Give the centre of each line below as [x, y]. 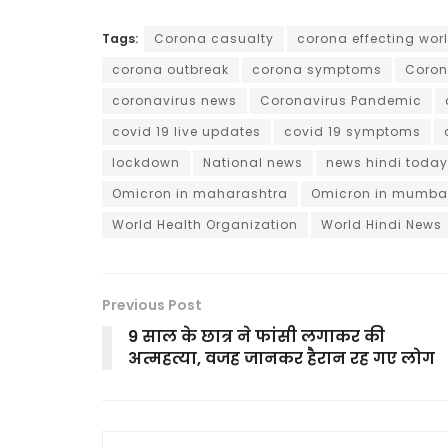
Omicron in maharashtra [200, 193]
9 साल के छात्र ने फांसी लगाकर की [256, 336]
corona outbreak [170, 69]
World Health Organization [205, 224]
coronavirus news [174, 100]
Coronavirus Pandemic [341, 100]
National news [253, 162]
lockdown [146, 162]
